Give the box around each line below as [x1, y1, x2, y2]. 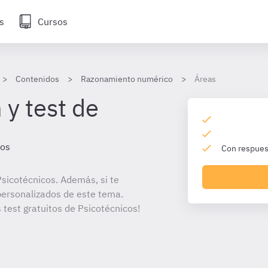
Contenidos [16, 74, 59, 84]
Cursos [38, 16, 68, 28]
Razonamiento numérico [81, 74, 173, 84]
